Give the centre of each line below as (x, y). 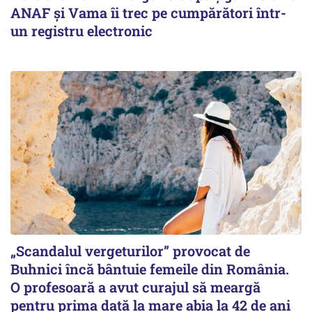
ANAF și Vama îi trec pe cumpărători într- (148, 13)
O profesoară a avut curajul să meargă (135, 287)
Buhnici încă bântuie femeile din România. (150, 269)
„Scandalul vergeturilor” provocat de (130, 251)
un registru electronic (81, 31)
